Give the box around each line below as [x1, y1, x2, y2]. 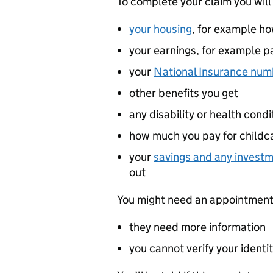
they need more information [129, 220, 266, 234]
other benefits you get [129, 86, 238, 100]
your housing [129, 22, 192, 36]
